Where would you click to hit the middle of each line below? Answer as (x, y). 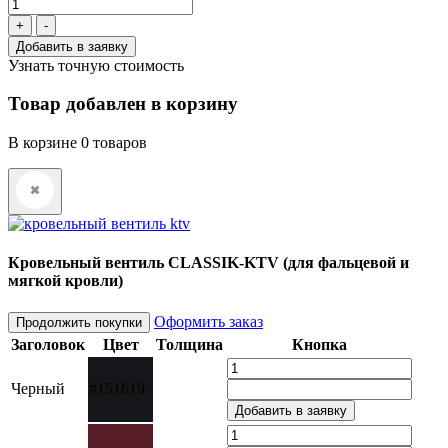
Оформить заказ (208, 321)
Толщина (189, 344)
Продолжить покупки (79, 322)
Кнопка (319, 344)
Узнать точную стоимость (96, 65)
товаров (118, 143)
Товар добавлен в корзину (123, 104)
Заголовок (48, 344)
